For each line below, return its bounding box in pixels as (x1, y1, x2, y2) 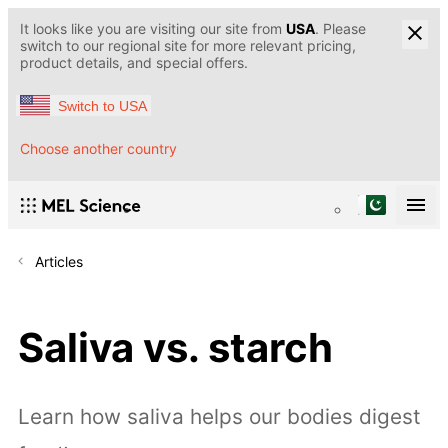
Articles (35, 253, 83, 271)
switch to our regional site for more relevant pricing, (20, 37, 356, 54)
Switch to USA (58, 97, 147, 114)
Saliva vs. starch (18, 322, 333, 372)
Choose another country (20, 140, 177, 158)
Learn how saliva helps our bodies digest (18, 404, 421, 430)
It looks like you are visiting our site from (20, 20, 286, 37)
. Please (315, 20, 366, 37)
